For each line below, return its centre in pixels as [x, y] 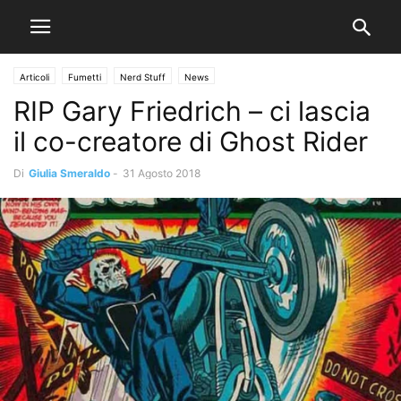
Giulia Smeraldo [69, 173]
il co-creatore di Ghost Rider [191, 141]
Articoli [34, 77]
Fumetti [85, 77]
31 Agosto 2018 [162, 173]
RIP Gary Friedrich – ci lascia [192, 111]
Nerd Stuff [143, 77]
